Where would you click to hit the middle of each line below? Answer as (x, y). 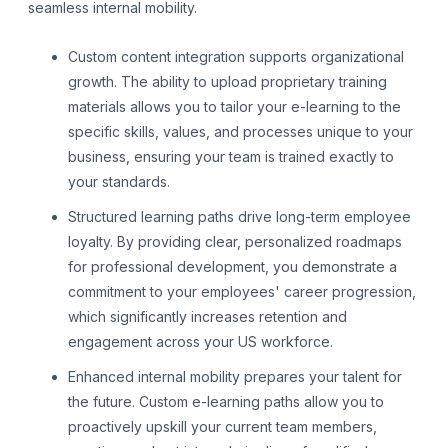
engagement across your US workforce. (200, 342)
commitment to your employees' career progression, (242, 292)
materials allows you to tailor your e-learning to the (234, 107)
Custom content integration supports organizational (236, 57)
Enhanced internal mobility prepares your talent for (235, 377)
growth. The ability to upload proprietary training (227, 82)
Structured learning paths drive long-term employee (239, 217)
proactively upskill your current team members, (222, 427)
